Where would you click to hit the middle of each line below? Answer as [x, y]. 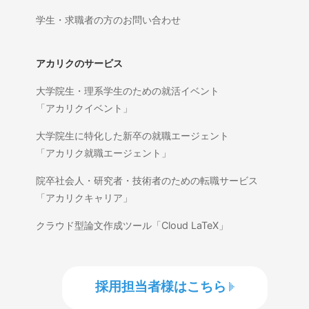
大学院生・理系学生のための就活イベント [128, 90]
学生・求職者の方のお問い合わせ [109, 19]
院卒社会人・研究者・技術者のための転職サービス [147, 180]
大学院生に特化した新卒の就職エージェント [133, 135]
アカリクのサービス [80, 63]
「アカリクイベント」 [84, 108]
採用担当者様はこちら [160, 286]
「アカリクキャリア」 [84, 197]
